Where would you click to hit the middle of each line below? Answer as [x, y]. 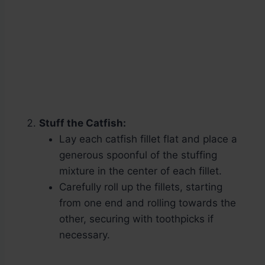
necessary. [85, 235]
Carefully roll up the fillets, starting [141, 187]
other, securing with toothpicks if [136, 219]
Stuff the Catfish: [83, 123]
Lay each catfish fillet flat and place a [148, 139]
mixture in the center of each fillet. [140, 171]
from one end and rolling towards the [148, 203]
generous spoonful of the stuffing [138, 155]
